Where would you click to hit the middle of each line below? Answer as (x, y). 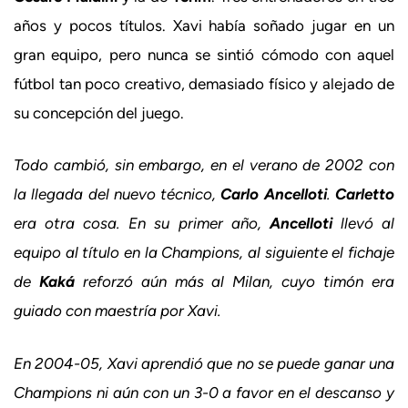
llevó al (363, 223)
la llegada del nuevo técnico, (117, 194)
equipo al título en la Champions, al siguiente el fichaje (204, 252)
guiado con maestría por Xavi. (117, 311)
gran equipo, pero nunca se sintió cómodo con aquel (204, 54)
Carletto (365, 194)
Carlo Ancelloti (274, 194)
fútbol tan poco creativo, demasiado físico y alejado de (204, 83)
